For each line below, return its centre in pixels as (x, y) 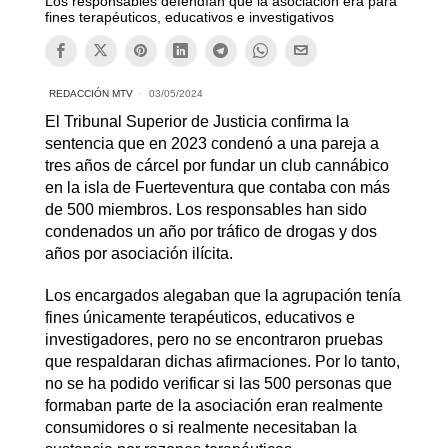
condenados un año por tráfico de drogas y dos (210, 231)
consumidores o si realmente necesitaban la (200, 427)
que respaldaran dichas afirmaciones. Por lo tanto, (222, 361)
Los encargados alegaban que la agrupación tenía (222, 295)
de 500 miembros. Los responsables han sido (205, 209)
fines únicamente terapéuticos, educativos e (199, 317)
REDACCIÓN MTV (90, 93)
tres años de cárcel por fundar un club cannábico (216, 165)
